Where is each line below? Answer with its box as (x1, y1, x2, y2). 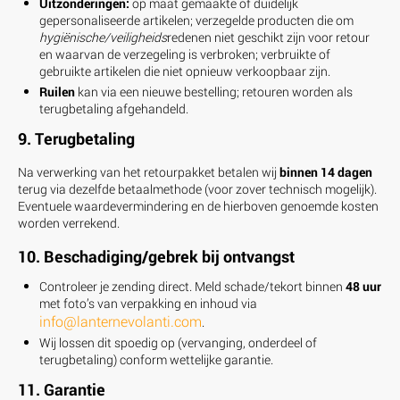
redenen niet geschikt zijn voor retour (167, 28, 370, 46)
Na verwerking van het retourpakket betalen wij (18, 162, 279, 180)
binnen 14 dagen (279, 162, 372, 180)
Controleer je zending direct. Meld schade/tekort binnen (39, 277, 346, 295)
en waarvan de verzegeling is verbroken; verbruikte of (39, 45, 330, 62)
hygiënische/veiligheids (39, 28, 167, 46)
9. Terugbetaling (18, 127, 135, 149)
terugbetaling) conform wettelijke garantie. (39, 350, 273, 368)
